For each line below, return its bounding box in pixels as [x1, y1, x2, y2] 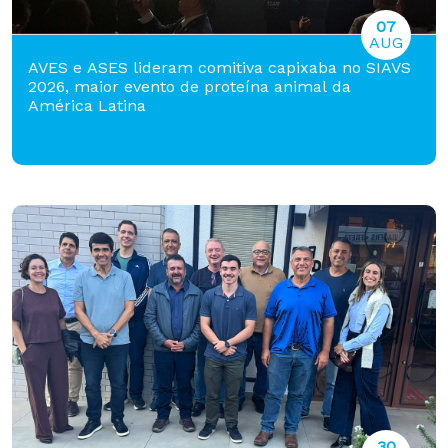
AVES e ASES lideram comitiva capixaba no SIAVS [28, 58, 411, 77]
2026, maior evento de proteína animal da [28, 77, 351, 96]
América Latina [28, 96, 146, 115]
